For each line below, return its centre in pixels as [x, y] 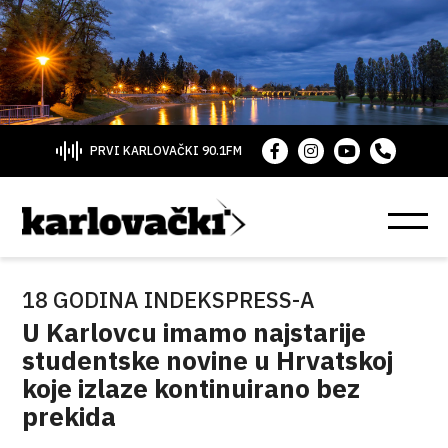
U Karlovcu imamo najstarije [194, 332]
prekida [69, 416]
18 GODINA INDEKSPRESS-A [169, 299]
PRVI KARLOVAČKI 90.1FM [165, 150]
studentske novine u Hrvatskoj [208, 360]
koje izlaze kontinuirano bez [191, 388]
